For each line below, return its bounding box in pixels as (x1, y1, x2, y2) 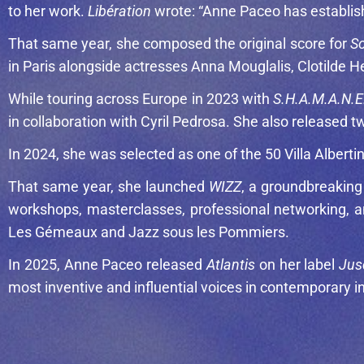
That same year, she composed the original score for (8, 34, 350, 52)
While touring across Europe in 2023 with (8, 89, 273, 107)
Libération (88, 2, 151, 19)
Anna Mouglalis (191, 57, 291, 75)
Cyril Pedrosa (141, 112, 226, 130)
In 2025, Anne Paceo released (8, 255, 206, 273)
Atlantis (206, 255, 255, 273)
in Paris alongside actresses (8, 57, 191, 75)
